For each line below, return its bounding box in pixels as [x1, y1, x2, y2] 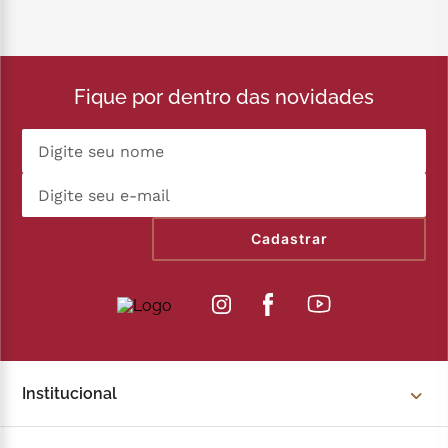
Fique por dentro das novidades [74, 85, 374, 110]
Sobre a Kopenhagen [22, 425, 183, 445]
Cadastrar [250, 230, 328, 248]
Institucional [22, 384, 117, 404]
